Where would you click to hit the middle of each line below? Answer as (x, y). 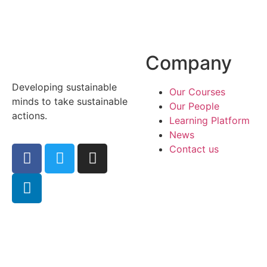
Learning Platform (209, 121)
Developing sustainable (64, 87)
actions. (30, 116)
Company (189, 63)
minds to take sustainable (70, 102)
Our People (194, 106)
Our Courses (197, 92)
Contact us (194, 149)
